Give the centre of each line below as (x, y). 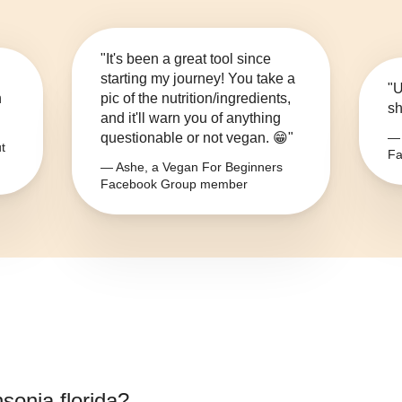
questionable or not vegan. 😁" (197, 138)
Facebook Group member (174, 184)
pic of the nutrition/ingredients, (196, 99)
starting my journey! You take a (198, 79)
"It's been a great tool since (186, 59)
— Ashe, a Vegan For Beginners (192, 167)
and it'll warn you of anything (191, 118)
